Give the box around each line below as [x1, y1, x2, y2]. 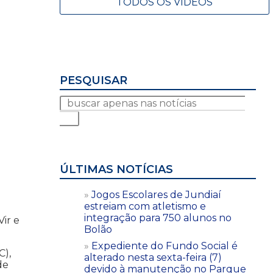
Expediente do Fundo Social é [91, 239, 238, 252]
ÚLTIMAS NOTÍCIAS [60, 162, 173, 176]
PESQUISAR [60, 73, 127, 87]
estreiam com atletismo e [84, 200, 206, 212]
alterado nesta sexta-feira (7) [84, 251, 222, 263]
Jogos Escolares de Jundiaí [91, 188, 221, 200]
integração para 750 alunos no [84, 211, 232, 224]
